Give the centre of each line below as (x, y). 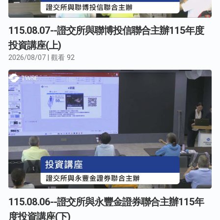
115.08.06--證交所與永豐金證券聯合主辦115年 (106, 202)
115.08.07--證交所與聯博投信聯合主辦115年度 (106, 31)
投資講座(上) (35, 45)
